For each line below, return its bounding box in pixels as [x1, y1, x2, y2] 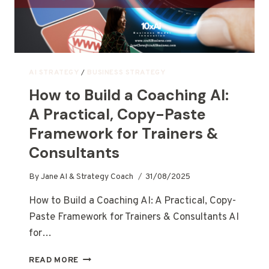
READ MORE [29, 255, 79, 266]
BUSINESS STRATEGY [87, 67, 166, 77]
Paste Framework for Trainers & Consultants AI [29, 211, 239, 225]
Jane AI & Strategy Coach [41, 172, 134, 183]
